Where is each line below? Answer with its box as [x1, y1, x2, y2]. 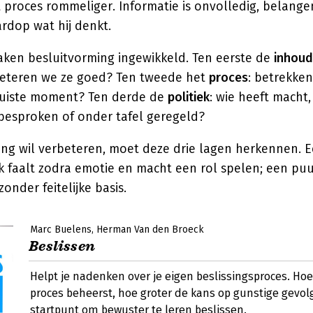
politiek [168, 89, 210, 105]
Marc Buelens [30, 224, 92, 235]
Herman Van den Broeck [96, 224, 204, 235]
